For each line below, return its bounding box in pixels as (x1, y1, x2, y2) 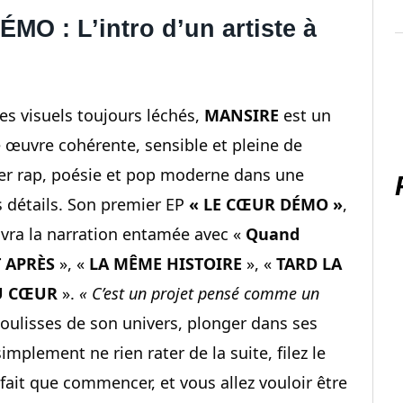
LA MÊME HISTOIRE (89, 253, 242, 275)
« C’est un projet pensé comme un (79, 282, 319, 305)
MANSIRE (204, 104, 279, 127)
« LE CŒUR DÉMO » (189, 193, 343, 216)
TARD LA (276, 253, 342, 275)
